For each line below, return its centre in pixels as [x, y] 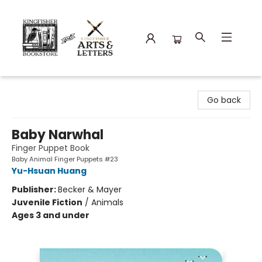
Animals [107, 202]
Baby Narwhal [58, 135]
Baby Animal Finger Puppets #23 [65, 159]
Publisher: [35, 189]
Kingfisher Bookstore [50, 87]
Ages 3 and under [51, 215]
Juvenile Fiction [47, 202]
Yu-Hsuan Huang [49, 171]
